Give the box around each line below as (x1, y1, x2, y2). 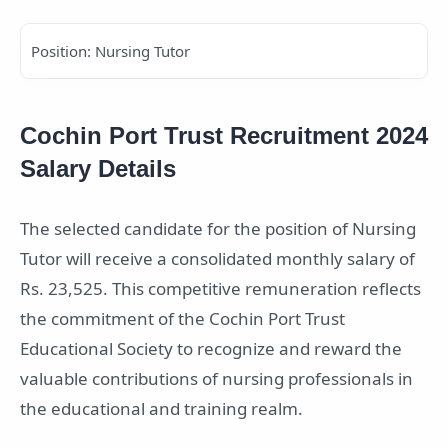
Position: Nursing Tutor (31, 41, 190, 62)
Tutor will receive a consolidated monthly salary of (20, 247, 415, 271)
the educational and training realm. (20, 397, 303, 421)
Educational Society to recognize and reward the (20, 337, 402, 361)
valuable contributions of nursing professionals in (20, 367, 413, 391)
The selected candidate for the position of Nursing (20, 217, 416, 241)
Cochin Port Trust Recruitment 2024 (20, 122, 428, 150)
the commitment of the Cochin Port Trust (20, 307, 345, 331)
